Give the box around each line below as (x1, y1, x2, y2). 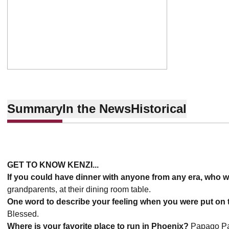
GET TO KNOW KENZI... (7, 161, 99, 169)
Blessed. (7, 210, 45, 218)
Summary (7, 101, 62, 116)
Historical (131, 101, 187, 116)
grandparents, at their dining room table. (7, 185, 153, 194)
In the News (62, 101, 131, 116)
